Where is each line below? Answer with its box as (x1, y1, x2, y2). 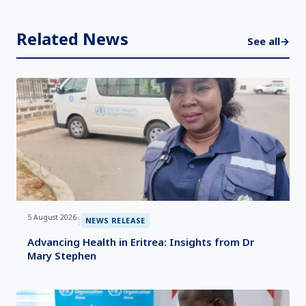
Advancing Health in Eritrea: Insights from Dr (27, 235, 254, 249)
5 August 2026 (27, 212, 76, 222)
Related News (16, 27, 128, 50)
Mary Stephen (27, 249, 96, 262)
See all (247, 34, 280, 48)
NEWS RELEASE (85, 215, 145, 225)
